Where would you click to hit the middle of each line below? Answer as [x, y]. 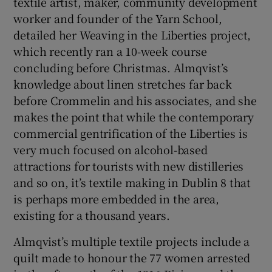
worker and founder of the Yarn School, [118, 18]
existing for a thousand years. [92, 215]
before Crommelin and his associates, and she [135, 100]
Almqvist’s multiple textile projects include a [132, 241]
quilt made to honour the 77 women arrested [132, 257]
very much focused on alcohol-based [110, 149]
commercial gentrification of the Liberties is [131, 133]
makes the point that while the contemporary [134, 116]
